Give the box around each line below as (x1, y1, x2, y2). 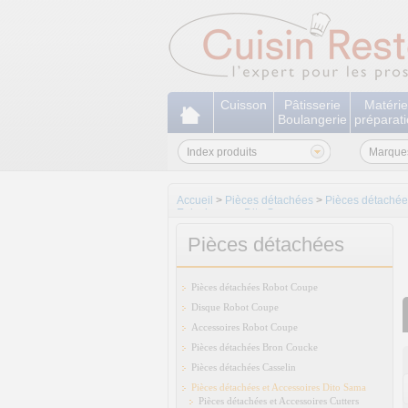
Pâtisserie (283, 97, 341, 112)
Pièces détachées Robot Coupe (191, 281, 318, 292)
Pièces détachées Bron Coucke (191, 342, 318, 352)
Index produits (187, 146, 257, 158)
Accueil (177, 194, 213, 207)
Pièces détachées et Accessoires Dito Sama (191, 382, 366, 393)
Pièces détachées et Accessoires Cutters (199, 395, 359, 406)
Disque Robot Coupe (191, 301, 279, 312)
